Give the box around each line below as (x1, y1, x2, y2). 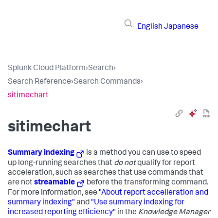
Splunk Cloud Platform (8, 65, 86, 73)
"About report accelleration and (99, 189, 208, 198)
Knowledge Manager (138, 209, 210, 217)
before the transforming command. (85, 179, 209, 187)
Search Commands (73, 78, 141, 86)
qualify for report (136, 160, 195, 168)
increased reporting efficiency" (8, 209, 116, 217)
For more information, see (8, 189, 99, 198)
